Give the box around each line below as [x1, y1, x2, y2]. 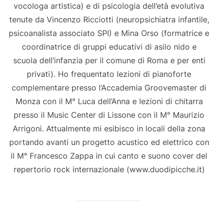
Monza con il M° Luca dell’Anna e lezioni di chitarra [15, 96, 203, 107]
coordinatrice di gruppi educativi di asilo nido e [21, 42, 197, 52]
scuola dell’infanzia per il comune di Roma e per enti [13, 55, 205, 66]
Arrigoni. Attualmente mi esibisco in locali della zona [13, 124, 205, 134]
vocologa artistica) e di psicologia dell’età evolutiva [14, 1, 204, 11]
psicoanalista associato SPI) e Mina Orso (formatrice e [9, 28, 209, 38]
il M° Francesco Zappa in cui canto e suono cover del [11, 151, 207, 161]
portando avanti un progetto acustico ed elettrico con [9, 137, 209, 147]
